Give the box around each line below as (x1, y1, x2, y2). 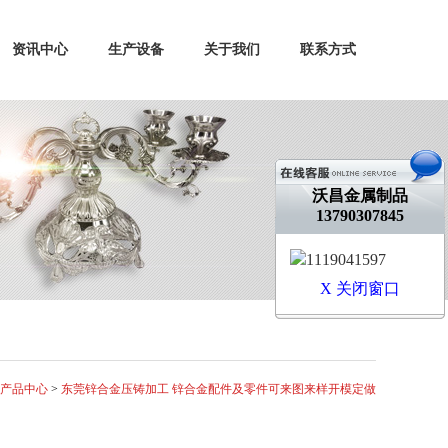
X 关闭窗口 (320, 279, 400, 297)
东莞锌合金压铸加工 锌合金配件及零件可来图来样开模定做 (61, 382, 376, 396)
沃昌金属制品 (312, 186, 408, 204)
